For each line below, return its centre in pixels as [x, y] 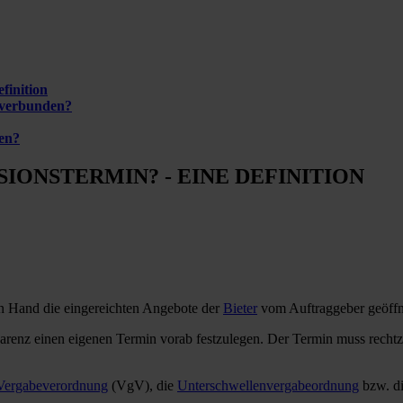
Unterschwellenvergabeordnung [268, 386]
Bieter [240, 309]
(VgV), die [143, 386]
